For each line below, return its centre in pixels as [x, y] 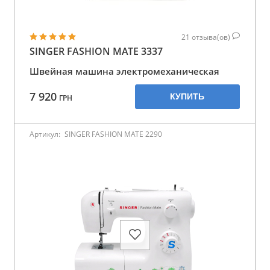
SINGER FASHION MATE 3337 [96, 51]
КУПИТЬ [187, 96]
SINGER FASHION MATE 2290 [113, 134]
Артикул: [46, 134]
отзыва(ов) [212, 37]
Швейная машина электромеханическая [124, 71]
